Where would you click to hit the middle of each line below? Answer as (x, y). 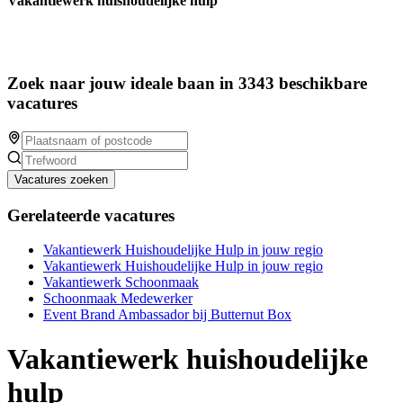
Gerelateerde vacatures (91, 215)
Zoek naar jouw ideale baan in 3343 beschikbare (187, 84)
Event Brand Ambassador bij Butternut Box (167, 315)
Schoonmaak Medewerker (118, 299)
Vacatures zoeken (61, 179)
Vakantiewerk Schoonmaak (121, 282)
